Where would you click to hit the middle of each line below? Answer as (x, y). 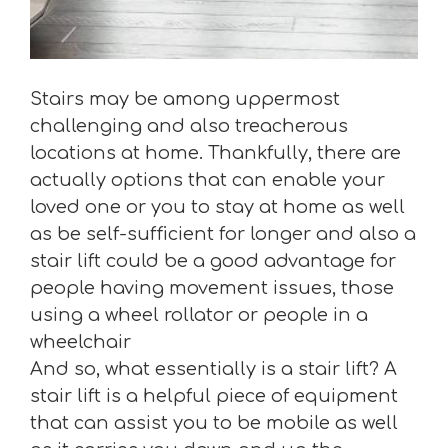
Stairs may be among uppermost (185, 99)
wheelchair (80, 342)
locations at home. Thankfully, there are (215, 153)
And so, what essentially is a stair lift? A (213, 369)
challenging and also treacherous (189, 126)
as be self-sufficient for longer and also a (223, 234)
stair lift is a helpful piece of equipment (214, 396)
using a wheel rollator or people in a (199, 315)
